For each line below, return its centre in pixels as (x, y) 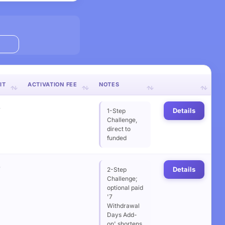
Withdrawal (123, 206)
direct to (119, 129)
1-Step (116, 111)
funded (117, 138)
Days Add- (122, 215)
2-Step (117, 170)
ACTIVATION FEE (52, 84)
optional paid (125, 188)
